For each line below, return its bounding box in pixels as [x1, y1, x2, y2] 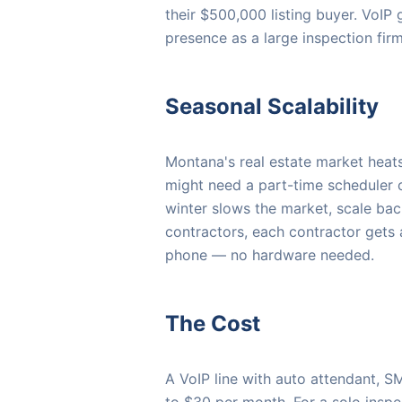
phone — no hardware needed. [165, 246, 374, 265]
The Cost [165, 310, 260, 337]
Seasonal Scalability [165, 93, 379, 120]
